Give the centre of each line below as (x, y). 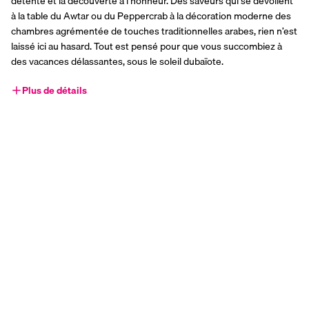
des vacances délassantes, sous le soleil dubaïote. (117, 62)
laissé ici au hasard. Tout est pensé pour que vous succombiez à (147, 47)
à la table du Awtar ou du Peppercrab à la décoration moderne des (151, 16)
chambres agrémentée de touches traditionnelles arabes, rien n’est (154, 31)
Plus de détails (54, 91)
